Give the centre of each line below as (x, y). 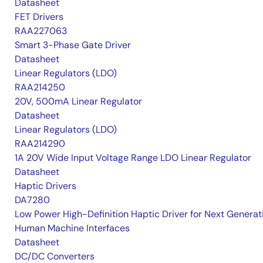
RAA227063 (41, 31)
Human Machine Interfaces (72, 228)
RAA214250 (40, 87)
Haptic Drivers (45, 186)
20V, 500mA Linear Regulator (78, 101)
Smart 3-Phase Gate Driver (73, 45)
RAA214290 (40, 144)
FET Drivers (39, 17)
